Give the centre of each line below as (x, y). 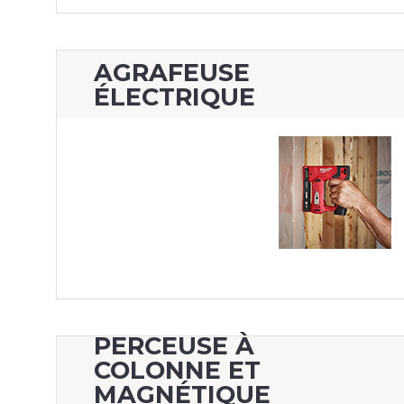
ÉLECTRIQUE (175, 96)
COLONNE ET (178, 371)
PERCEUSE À (174, 346)
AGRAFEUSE (172, 72)
